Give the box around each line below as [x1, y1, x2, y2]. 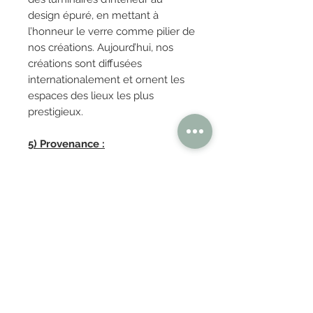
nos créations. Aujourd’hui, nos [28, 41, 173, 54]
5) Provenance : [28, 138, 105, 150]
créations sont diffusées [28, 57, 142, 70]
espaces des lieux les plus [28, 89, 154, 102]
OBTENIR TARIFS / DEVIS [49, 232, 175, 245]
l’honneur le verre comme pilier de [28, 25, 195, 38]
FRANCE [28, 170, 70, 182]
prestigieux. [28, 105, 83, 118]
